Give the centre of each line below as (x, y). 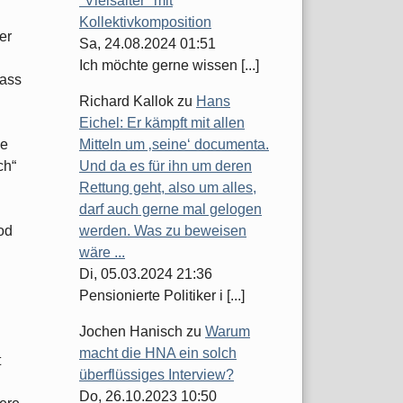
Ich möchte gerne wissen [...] (169, 66)
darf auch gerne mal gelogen (170, 210)
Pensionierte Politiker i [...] (162, 296)
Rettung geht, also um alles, (168, 188)
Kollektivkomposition (145, 22)
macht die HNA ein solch (158, 354)
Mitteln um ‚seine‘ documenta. (174, 145)
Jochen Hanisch (131, 332)
